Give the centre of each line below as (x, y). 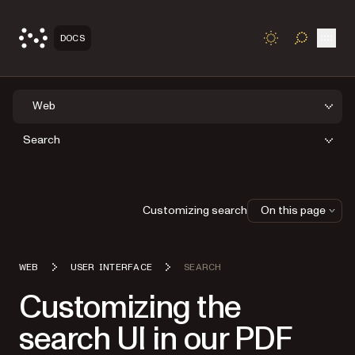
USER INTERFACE (111, 267)
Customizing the (130, 307)
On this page (293, 210)
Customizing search (195, 210)
